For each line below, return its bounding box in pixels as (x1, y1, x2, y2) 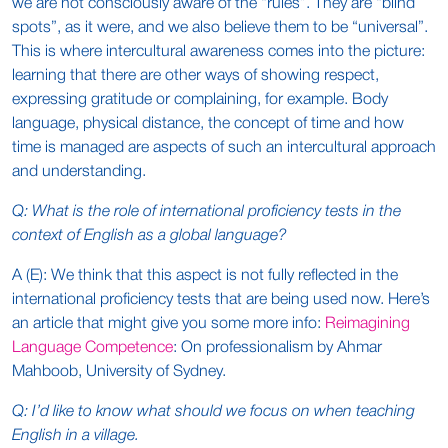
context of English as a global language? (12, 229, 287, 243)
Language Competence (12, 341, 173, 355)
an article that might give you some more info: (12, 317, 325, 331)
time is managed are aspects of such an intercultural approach (12, 141, 436, 155)
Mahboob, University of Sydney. (12, 365, 226, 379)
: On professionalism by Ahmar (173, 341, 382, 355)
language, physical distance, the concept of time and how (12, 117, 404, 131)
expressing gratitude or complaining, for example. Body (12, 93, 388, 107)
